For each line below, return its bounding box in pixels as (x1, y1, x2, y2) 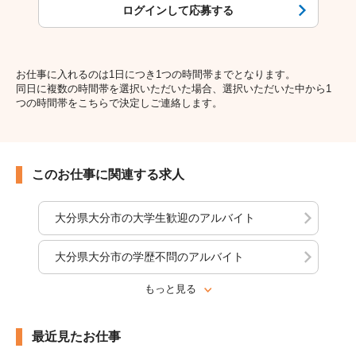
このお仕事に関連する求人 (32, 167, 184, 181)
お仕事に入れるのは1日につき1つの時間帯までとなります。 (16, 68, 296, 80)
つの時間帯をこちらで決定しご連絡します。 (16, 96, 222, 109)
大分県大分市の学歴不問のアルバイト (54, 250, 244, 263)
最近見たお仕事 (32, 329, 121, 343)
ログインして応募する (122, 3, 234, 17)
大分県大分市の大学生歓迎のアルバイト (54, 211, 255, 224)
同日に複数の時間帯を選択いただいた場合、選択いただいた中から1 (16, 82, 331, 95)
